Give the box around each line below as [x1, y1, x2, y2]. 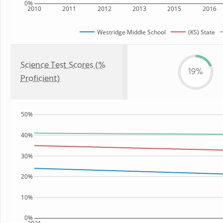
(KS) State [188, 27, 215, 36]
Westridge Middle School [97, 27, 166, 36]
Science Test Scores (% [20, 58, 106, 73]
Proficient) [20, 72, 60, 86]
